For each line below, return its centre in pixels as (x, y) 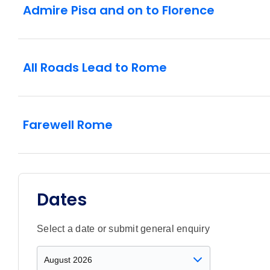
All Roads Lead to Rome (95, 68)
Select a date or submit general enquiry (123, 229)
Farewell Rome (68, 125)
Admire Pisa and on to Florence (119, 11)
